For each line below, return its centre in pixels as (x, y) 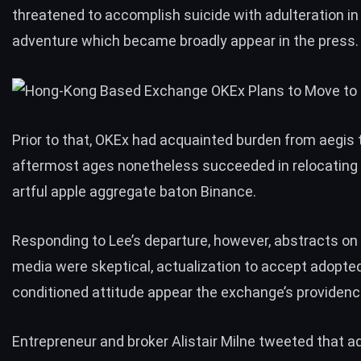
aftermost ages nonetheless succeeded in (152, 166)
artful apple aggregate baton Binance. (134, 192)
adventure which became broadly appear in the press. (185, 41)
